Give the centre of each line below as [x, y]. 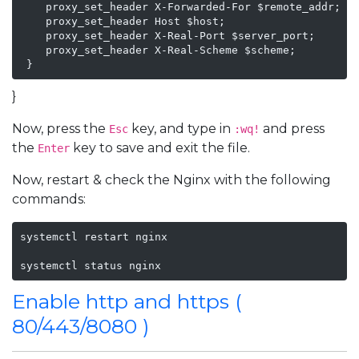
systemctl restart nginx [93, 236]
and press [292, 129]
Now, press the [61, 129]
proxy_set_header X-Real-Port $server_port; [167, 35]
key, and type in [181, 129]
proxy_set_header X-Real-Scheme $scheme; [157, 50]
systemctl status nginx [90, 265]
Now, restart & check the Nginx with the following [171, 180]
